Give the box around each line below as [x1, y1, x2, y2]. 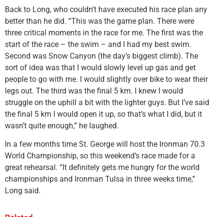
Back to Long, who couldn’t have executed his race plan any [5, 4, 207, 14]
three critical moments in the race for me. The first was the [5, 28, 203, 37]
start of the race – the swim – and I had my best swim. [5, 39, 191, 49]
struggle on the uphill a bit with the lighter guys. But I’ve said [5, 97, 209, 107]
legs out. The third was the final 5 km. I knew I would [5, 86, 183, 95]
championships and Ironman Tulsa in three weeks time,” [5, 174, 195, 184]
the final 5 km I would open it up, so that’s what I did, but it [5, 109, 202, 119]
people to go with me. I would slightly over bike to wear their [5, 74, 208, 84]
